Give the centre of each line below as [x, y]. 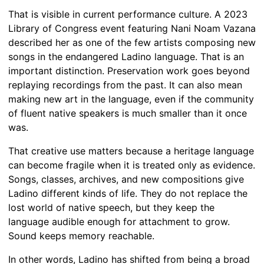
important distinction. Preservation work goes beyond [129, 71]
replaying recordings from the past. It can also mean [125, 85]
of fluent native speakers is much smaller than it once [128, 113]
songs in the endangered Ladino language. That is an [126, 57]
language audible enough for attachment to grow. [119, 222]
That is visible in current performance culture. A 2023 [128, 14]
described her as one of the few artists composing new [132, 43]
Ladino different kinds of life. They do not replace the [128, 194]
